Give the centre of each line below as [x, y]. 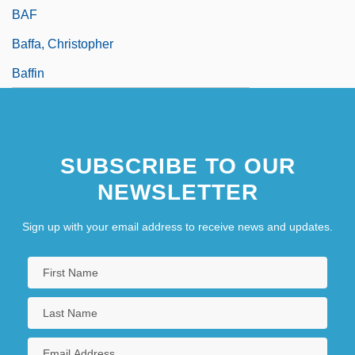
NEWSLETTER [177, 192]
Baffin [28, 73]
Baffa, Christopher [63, 44]
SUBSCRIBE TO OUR [177, 166]
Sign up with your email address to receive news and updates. [177, 226]
